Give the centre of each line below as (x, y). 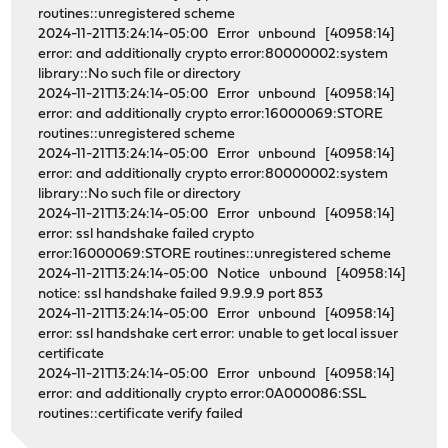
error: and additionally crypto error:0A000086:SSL (202, 395)
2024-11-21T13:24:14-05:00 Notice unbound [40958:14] (222, 275)
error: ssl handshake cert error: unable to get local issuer (218, 335)
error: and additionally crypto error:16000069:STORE (211, 115)
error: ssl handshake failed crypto (146, 235)
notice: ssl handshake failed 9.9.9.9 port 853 (185, 295)
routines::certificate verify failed (141, 415)
